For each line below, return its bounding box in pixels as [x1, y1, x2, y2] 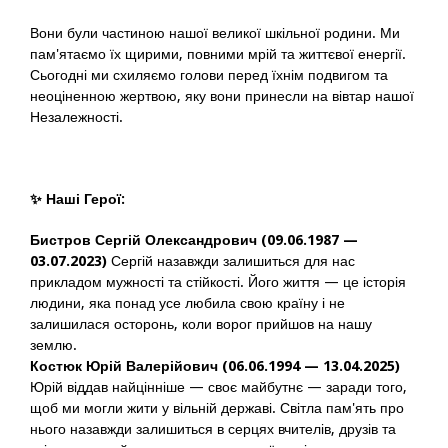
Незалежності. [30, 109, 123, 125]
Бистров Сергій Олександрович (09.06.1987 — [30, 232, 358, 248]
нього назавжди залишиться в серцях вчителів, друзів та [30, 421, 396, 437]
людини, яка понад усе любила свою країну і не [30, 295, 345, 311]
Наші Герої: [42, 191, 125, 207]
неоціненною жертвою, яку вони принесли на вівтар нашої [30, 88, 414, 104]
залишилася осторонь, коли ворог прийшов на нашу [30, 316, 372, 332]
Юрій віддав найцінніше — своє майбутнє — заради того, [30, 379, 407, 395]
